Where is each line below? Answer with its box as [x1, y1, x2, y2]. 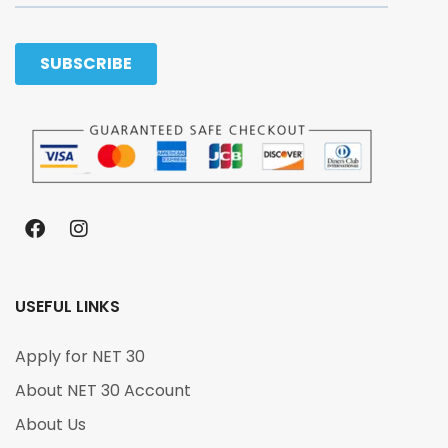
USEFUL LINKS [15, 294, 120, 318]
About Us [15, 412, 86, 436]
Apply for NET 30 [15, 344, 145, 368]
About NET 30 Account [15, 378, 191, 402]
